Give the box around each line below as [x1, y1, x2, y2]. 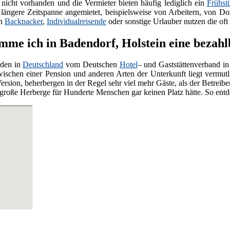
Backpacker [5, 16, 43, 26]
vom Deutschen [63, 60, 120, 69]
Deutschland [23, 60, 64, 69]
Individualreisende [47, 16, 106, 26]
